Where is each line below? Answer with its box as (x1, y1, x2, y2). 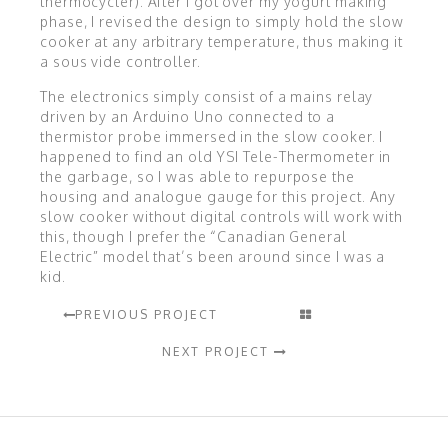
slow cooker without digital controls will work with (40, 207, 403, 225)
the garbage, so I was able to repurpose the (40, 167, 355, 185)
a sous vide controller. (40, 52, 201, 70)
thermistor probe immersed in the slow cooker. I (40, 127, 384, 145)
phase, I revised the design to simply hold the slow (40, 12, 404, 30)
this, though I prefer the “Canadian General (40, 227, 347, 245)
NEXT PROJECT (162, 343, 274, 359)
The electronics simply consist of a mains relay (40, 87, 374, 105)
